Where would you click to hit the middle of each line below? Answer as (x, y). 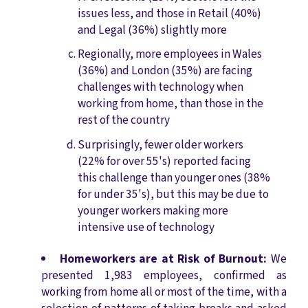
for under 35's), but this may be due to (173, 194)
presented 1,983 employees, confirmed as (164, 276)
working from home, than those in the (170, 104)
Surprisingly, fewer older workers (160, 144)
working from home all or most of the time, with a (164, 292)
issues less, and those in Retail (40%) (169, 14)
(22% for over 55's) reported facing (164, 161)
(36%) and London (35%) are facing (165, 71)
